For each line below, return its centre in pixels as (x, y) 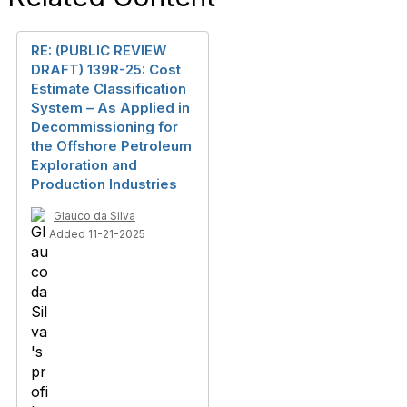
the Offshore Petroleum (111, 146)
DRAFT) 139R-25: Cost (106, 69)
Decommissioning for (104, 127)
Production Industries (104, 184)
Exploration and (84, 165)
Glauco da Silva (94, 216)
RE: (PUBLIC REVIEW (99, 50)
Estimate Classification (109, 89)
